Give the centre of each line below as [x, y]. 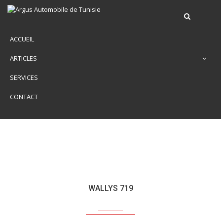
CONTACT [24, 97]
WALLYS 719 [110, 188]
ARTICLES [23, 58]
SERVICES [24, 77]
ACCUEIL [22, 39]
